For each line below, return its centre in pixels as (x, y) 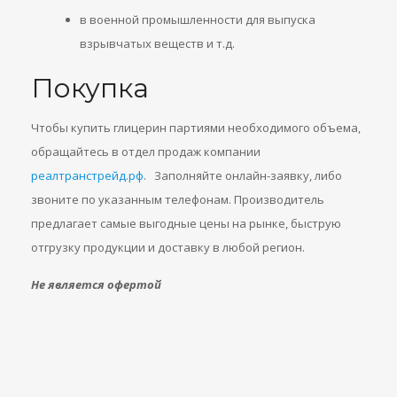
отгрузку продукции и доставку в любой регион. (168, 247)
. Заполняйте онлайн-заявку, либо (243, 175)
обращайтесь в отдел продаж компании (146, 152)
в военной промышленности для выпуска (198, 19)
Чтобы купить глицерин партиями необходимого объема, (196, 128)
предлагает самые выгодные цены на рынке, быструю (186, 223)
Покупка (90, 88)
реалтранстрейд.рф (87, 175)
